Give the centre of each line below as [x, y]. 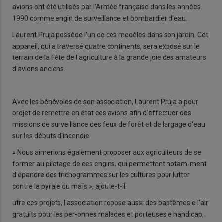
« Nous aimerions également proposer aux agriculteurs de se [107, 152]
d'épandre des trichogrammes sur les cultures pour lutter [101, 175]
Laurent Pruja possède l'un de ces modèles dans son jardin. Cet [110, 35]
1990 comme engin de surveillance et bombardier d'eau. [100, 19]
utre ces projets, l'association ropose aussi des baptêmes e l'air [110, 203]
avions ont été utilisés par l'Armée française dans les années [107, 7]
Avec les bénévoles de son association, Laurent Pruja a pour [105, 102]
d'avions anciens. [39, 69]
